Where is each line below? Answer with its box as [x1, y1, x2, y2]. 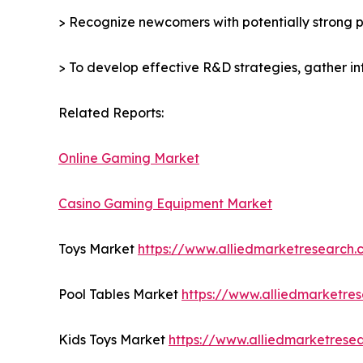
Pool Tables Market [58, 286, 181, 303]
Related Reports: [58, 105, 164, 122]
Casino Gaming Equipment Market [58, 195, 272, 212]
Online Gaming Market [58, 150, 199, 167]
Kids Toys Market [58, 331, 169, 348]
